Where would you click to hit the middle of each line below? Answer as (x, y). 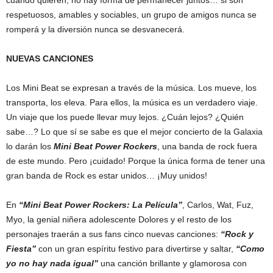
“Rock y (236, 234)
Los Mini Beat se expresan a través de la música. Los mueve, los (131, 87)
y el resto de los (201, 219)
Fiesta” (22, 248)
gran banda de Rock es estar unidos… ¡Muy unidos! (107, 175)
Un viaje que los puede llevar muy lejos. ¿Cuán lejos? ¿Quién (125, 117)
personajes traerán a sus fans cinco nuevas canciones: (112, 234)
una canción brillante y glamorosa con (174, 263)
